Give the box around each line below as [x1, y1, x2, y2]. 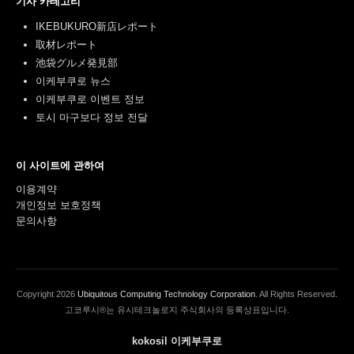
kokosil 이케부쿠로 [132, 335, 222, 348]
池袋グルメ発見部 [36, 57, 118, 70]
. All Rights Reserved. [255, 289, 337, 299]
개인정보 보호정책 [16, 199, 101, 212]
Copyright [17, 289, 56, 299]
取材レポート [36, 39, 97, 51]
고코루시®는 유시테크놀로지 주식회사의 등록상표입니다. [65, 305, 289, 315]
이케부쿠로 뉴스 [36, 75, 111, 88]
